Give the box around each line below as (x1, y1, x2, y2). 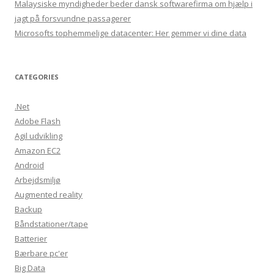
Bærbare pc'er (15, 248, 68, 259)
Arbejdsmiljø (15, 174, 61, 185)
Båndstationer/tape (15, 218, 88, 229)
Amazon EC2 (15, 145, 61, 156)
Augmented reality (15, 189, 83, 200)
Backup (15, 204, 42, 215)
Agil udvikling (15, 130, 62, 141)
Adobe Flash (15, 116, 61, 127)
